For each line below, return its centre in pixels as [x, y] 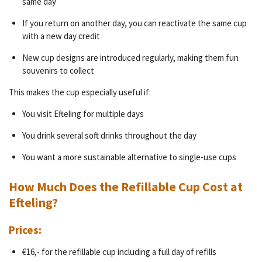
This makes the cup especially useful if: [80, 92]
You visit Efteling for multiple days [83, 113]
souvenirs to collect [58, 70]
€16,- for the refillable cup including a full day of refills [119, 252]
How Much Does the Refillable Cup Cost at [126, 187]
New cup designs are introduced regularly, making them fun [130, 57]
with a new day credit [61, 36]
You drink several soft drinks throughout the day [109, 135]
